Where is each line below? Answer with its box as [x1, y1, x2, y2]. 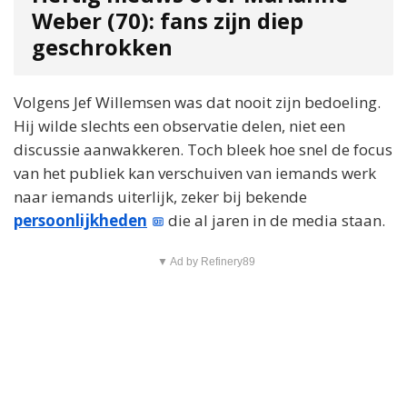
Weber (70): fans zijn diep [32, 5, 303, 35]
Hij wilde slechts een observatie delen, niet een [14, 114, 345, 136]
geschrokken [32, 32, 173, 62]
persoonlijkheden [14, 209, 147, 231]
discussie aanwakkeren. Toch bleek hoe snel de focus [14, 138, 392, 160]
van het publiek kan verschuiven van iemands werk [14, 162, 376, 184]
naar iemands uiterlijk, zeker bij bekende [14, 185, 307, 207]
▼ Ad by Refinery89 [156, 254, 255, 268]
